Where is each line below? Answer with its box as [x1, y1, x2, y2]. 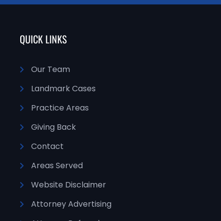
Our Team [31, 63, 70, 75]
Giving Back [31, 121, 76, 133]
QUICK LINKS [20, 31, 67, 46]
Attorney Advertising [31, 198, 111, 210]
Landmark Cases [31, 82, 96, 94]
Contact [31, 140, 64, 152]
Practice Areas [31, 102, 89, 113]
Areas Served [31, 159, 83, 171]
